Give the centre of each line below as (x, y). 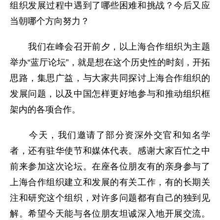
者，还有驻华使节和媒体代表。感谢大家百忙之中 (110, 151)
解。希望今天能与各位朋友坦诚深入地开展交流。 (110, 214)
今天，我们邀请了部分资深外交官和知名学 (110, 135)
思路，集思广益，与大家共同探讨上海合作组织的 (110, 78)
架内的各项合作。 (45, 110)
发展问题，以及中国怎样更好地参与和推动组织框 (110, 94)
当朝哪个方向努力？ (50, 21)
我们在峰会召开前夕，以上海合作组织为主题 (110, 47)
